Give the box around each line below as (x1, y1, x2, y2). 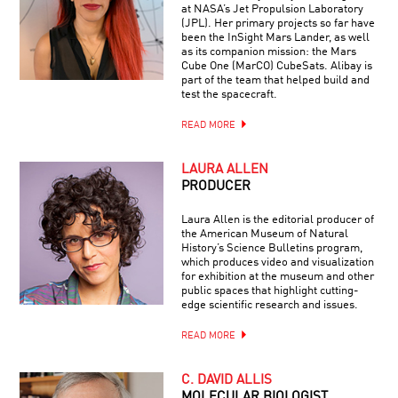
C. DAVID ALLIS (180, 373, 272, 387)
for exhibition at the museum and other (180, 270, 374, 283)
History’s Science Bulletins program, (180, 242, 362, 254)
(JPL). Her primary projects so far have (180, 17, 375, 29)
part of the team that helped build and (180, 74, 370, 86)
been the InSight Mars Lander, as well (180, 31, 370, 44)
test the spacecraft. (180, 88, 277, 100)
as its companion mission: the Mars (180, 45, 356, 58)
